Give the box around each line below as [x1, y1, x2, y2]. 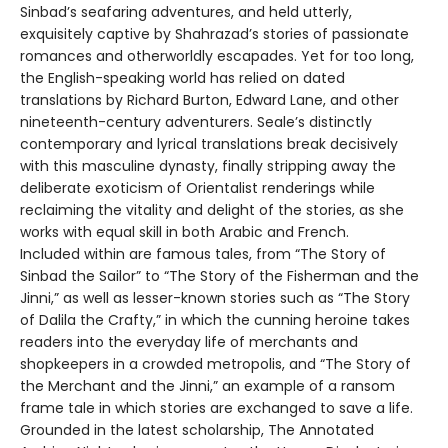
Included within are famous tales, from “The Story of [20, 244, 386, 265]
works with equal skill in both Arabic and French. [20, 222, 349, 243]
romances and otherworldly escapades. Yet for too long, [20, 46, 414, 67]
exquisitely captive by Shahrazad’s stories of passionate [20, 24, 409, 45]
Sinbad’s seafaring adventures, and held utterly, [20, 2, 352, 23]
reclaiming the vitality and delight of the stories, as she [20, 200, 404, 221]
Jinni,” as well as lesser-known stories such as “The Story [20, 288, 410, 309]
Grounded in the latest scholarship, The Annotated [20, 420, 374, 441]
